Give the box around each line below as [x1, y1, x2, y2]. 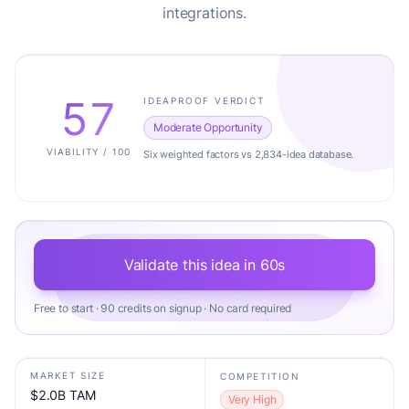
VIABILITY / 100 [47, 145, 131, 157]
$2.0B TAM [30, 387, 96, 403]
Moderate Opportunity [153, 120, 263, 134]
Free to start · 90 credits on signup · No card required [34, 301, 292, 315]
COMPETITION [220, 371, 300, 382]
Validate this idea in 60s [123, 256, 286, 274]
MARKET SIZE [30, 370, 106, 381]
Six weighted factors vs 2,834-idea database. [143, 147, 354, 161]
